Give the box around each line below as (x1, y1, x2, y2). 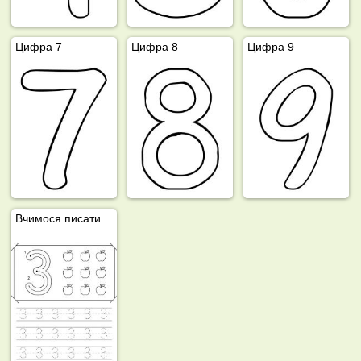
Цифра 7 (15, 39, 63, 53)
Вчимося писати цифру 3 (101, 211, 113, 225)
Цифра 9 (247, 39, 295, 53)
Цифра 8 (131, 39, 179, 53)
